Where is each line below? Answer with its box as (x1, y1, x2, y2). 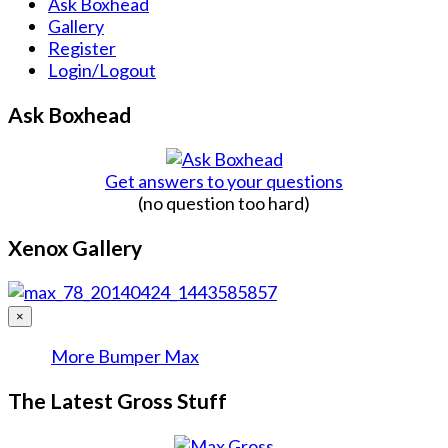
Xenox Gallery (8, 235, 142, 261)
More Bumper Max (51, 345, 199, 368)
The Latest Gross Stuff (8, 388, 227, 414)
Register (48, 37, 116, 60)
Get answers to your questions (105, 170, 343, 193)
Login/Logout (48, 59, 156, 82)
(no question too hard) (138, 192, 310, 215)
